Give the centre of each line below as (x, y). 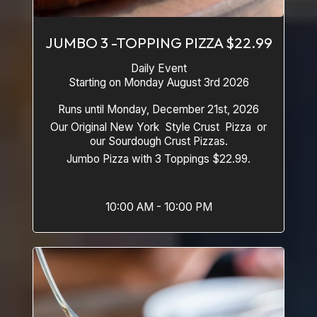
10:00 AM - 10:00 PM (158, 207)
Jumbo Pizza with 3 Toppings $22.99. (158, 159)
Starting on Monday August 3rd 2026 (158, 82)
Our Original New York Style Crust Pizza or (154, 127)
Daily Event (158, 68)
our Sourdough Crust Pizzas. (158, 141)
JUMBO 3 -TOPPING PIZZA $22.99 (158, 42)
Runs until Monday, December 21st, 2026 (158, 109)
